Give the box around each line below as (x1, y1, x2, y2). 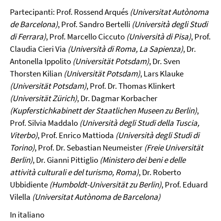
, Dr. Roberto (139, 166, 181, 178)
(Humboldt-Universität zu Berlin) (49, 179, 161, 190)
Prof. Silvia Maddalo (10, 117, 79, 128)
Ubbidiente (10, 179, 49, 190)
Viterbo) (10, 129, 37, 141)
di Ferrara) (10, 31, 46, 42)
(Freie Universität (144, 142, 203, 153)
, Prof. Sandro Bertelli (58, 18, 132, 30)
